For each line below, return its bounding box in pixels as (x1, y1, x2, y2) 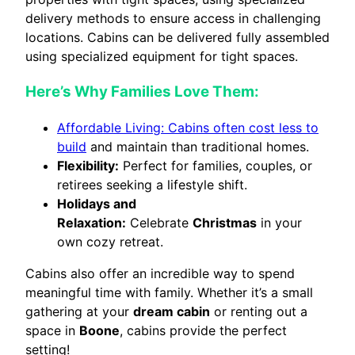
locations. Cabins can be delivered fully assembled (25, 29, 330, 46)
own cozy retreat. (57, 233, 163, 250)
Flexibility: (57, 157, 119, 174)
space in (25, 322, 79, 338)
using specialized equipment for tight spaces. (25, 48, 298, 65)
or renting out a (210, 303, 307, 319)
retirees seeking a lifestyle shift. (57, 176, 247, 193)
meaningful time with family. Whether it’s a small (25, 284, 313, 300)
